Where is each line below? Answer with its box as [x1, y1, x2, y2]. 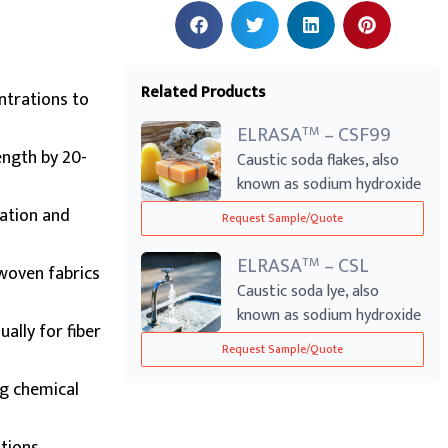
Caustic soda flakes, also [237, 147, 400, 174]
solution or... [237, 326, 320, 353]
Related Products [141, 79, 266, 106]
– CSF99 [320, 118, 392, 152]
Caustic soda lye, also [237, 278, 380, 305]
